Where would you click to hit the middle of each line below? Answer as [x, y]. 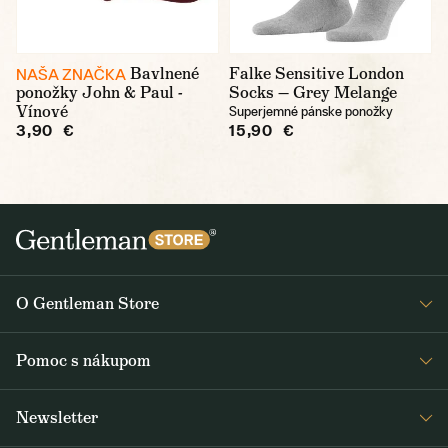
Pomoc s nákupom [83, 361]
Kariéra [37, 375]
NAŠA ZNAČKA [71, 74]
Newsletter [57, 418]
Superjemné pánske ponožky [311, 111]
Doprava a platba [66, 432]
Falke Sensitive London [316, 73]
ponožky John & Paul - [99, 92]
